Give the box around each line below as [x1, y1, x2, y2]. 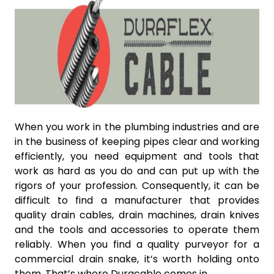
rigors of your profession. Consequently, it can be [15, 179, 259, 193]
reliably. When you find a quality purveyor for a [15, 237, 259, 251]
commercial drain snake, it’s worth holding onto [15, 252, 259, 266]
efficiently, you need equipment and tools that [15, 149, 259, 163]
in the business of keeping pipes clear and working [15, 135, 259, 149]
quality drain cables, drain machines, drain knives [15, 208, 259, 222]
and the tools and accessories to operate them [15, 223, 259, 237]
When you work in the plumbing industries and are [15, 120, 259, 134]
